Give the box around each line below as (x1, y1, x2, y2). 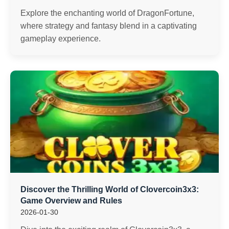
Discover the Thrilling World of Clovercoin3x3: (20, 185, 199, 194)
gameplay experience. (20, 34, 101, 43)
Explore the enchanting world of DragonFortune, (20, 9, 194, 17)
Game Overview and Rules (20, 196, 122, 205)
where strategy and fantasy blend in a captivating (20, 21, 197, 30)
